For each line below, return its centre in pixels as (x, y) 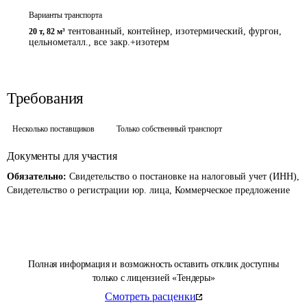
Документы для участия (62, 156)
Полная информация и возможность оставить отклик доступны (153, 264)
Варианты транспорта (65, 15)
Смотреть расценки (150, 296)
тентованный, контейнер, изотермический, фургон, (175, 31)
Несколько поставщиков (53, 129)
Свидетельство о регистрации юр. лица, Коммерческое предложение (148, 190)
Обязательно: (38, 176)
